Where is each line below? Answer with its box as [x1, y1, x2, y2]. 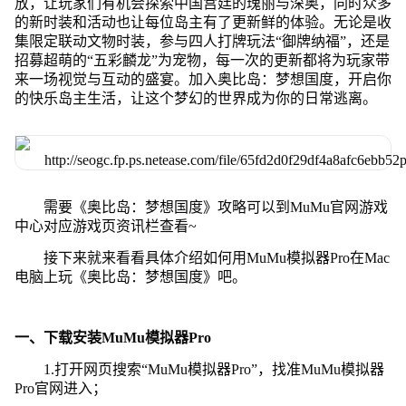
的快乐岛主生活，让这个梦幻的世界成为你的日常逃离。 [14, 90, 377, 106]
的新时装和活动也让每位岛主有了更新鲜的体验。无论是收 [14, 14, 391, 30]
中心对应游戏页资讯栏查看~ [14, 217, 197, 234]
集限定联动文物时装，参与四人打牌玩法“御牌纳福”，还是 [14, 33, 390, 49]
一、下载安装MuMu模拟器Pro [14, 329, 211, 345]
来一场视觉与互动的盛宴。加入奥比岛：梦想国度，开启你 [14, 71, 391, 87]
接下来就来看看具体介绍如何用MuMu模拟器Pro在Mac [43, 249, 390, 266]
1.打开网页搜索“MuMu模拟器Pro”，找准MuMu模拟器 [43, 361, 384, 377]
